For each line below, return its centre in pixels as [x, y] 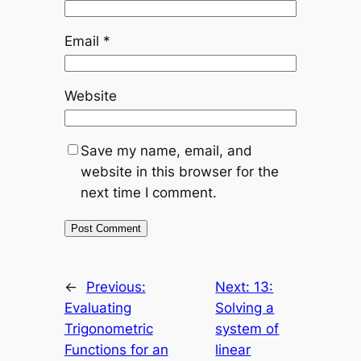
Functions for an [116, 349]
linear [233, 349]
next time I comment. [148, 192]
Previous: [116, 286]
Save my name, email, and [166, 150]
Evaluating [98, 307]
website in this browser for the [179, 171]
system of [247, 328]
